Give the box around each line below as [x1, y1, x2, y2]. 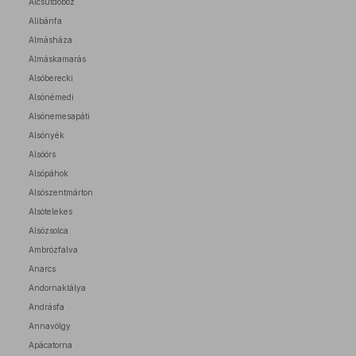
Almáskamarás [29, 54, 86, 64]
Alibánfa [29, 16, 62, 25]
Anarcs [29, 264, 56, 273]
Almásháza [29, 35, 72, 44]
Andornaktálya [29, 283, 86, 292]
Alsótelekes [29, 207, 72, 216]
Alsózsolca [29, 226, 68, 235]
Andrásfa [29, 302, 64, 311]
